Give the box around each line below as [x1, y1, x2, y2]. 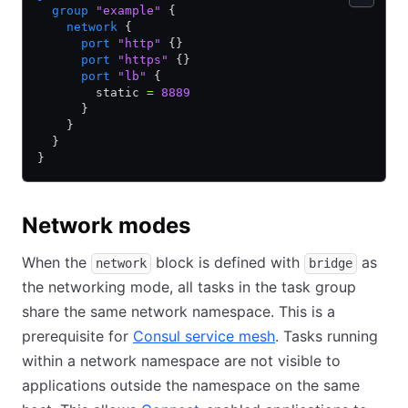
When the [22, 253, 91, 271]
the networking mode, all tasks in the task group [22, 278, 356, 296]
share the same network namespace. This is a [22, 302, 335, 321]
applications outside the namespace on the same [22, 376, 360, 394]
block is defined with [151, 253, 304, 271]
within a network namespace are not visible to [22, 352, 341, 370]
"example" [88, 4, 161, 17]
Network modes [22, 212, 190, 239]
